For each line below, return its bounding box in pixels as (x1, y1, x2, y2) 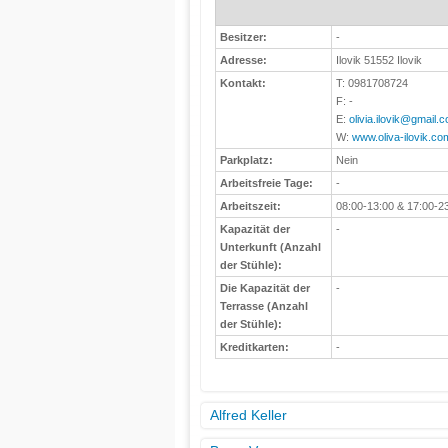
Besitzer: (219, 31, 267, 43)
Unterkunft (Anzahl (219, 241, 321, 253)
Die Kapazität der (219, 282, 310, 294)
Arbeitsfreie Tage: (219, 177, 313, 189)
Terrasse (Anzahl (219, 300, 308, 312)
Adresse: (219, 54, 267, 66)
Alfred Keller (209, 407, 287, 423)
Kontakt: (219, 77, 266, 89)
